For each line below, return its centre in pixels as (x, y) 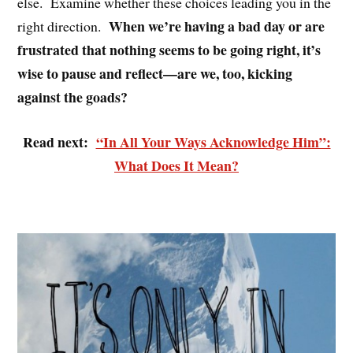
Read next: (59, 141)
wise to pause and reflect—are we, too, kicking (155, 73)
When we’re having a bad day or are (217, 26)
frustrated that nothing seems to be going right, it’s (169, 49)
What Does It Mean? (176, 165)
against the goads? (73, 97)
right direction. (63, 26)
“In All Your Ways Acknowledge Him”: (213, 141)
